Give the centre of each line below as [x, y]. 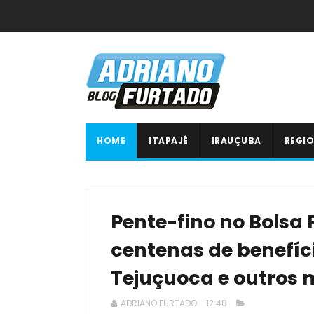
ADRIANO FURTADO [159, 303]
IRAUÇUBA [236, 141]
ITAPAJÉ [169, 141]
